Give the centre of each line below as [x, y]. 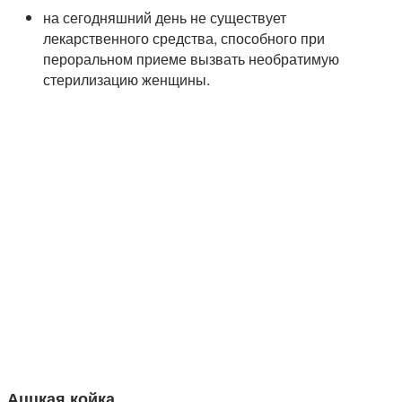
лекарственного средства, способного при [184, 39]
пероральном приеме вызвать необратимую [191, 59]
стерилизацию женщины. [127, 80]
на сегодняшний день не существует [165, 18]
